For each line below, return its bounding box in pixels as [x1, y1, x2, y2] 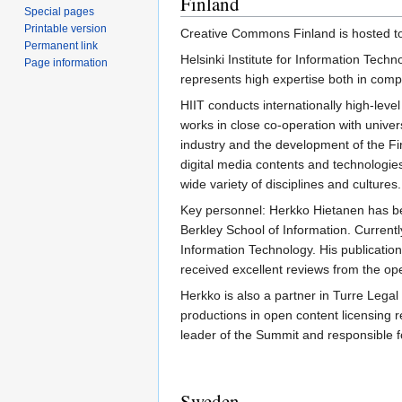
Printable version [24, 22, 108, 36]
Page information [24, 57, 109, 70]
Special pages [24, 5, 95, 19]
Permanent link [24, 39, 99, 53]
